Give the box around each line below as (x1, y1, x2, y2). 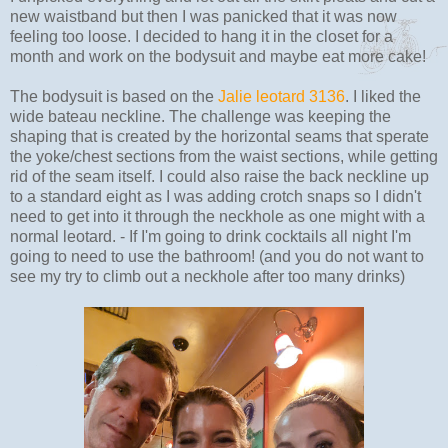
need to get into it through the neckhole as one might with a (10, 207, 425, 225)
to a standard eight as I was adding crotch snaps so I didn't (10, 187, 421, 205)
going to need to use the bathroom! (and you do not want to (10, 247, 424, 265)
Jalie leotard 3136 (218, 87, 345, 105)
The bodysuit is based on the (10, 87, 218, 105)
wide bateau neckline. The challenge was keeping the (10, 107, 391, 125)
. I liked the (345, 87, 421, 105)
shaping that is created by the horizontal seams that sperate (10, 127, 429, 145)
